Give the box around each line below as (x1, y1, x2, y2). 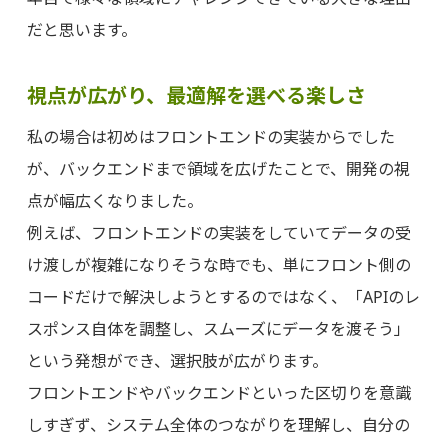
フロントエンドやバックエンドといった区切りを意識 (26, 382, 411, 405)
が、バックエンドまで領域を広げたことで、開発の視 (26, 158, 410, 181)
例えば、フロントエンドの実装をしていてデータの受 (26, 222, 411, 245)
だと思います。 (26, 19, 137, 42)
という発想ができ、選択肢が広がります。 (26, 350, 328, 373)
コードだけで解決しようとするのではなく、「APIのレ (26, 286, 420, 309)
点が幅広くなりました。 (26, 190, 203, 213)
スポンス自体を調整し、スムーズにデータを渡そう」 (26, 318, 410, 341)
